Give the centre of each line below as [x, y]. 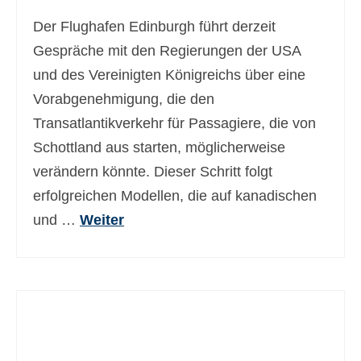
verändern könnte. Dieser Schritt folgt [153, 172]
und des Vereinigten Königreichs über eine [169, 75]
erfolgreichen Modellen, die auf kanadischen [175, 196]
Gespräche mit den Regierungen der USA [167, 51]
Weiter [102, 220]
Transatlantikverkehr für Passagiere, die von [174, 123]
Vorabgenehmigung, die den [124, 99]
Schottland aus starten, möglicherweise [159, 147]
